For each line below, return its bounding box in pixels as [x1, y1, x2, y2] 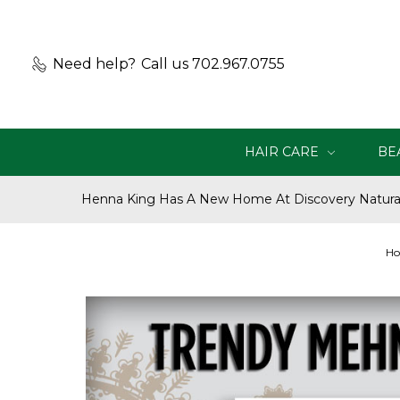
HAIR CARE [245, 144, 322, 160]
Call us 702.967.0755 [141, 55, 285, 72]
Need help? [53, 55, 136, 72]
